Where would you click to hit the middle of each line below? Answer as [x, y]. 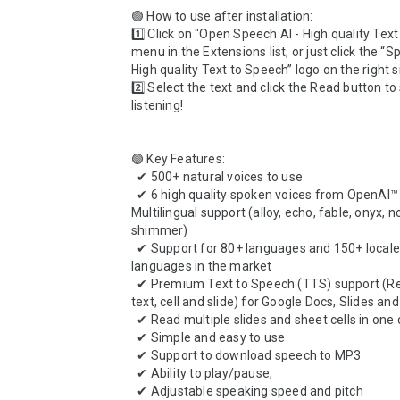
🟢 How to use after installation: [224, 16]
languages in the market [202, 266]
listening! [158, 105]
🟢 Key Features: [180, 159]
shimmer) [160, 230]
